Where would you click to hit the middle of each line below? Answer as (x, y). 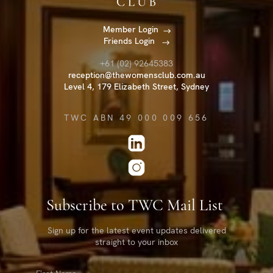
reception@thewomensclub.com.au (136, 75)
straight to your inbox (136, 242)
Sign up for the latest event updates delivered (136, 230)
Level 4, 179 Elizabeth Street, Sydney (136, 87)
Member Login (130, 30)
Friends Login (130, 41)
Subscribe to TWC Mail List (136, 206)
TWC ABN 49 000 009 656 (136, 118)
